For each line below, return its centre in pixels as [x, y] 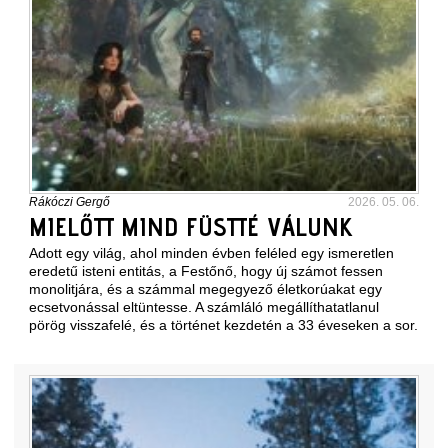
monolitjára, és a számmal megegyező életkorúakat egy [205, 289]
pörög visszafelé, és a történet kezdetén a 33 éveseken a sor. [223, 325]
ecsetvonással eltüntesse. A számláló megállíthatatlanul [204, 307]
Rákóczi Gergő [69, 202]
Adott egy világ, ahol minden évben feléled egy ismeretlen [211, 253]
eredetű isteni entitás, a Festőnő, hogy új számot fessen [206, 271]
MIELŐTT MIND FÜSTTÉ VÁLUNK [191, 226]
